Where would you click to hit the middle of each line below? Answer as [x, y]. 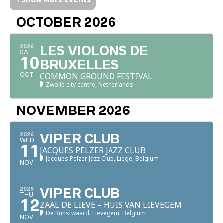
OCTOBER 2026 [66, 22]
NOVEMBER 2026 [73, 110]
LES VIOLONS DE [94, 51]
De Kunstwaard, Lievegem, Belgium [96, 213]
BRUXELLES [79, 64]
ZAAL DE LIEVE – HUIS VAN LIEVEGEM [111, 204]
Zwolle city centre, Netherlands [90, 84]
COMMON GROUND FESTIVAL [96, 76]
